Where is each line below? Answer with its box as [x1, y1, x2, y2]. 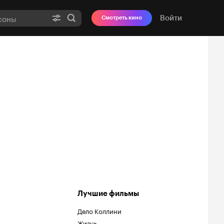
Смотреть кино [101, 14, 142, 21]
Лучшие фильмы [77, 189, 139, 198]
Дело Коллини [77, 205, 121, 215]
